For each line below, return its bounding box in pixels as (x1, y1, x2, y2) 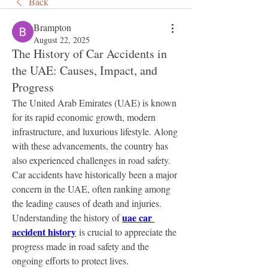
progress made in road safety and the (12, 240, 149, 252)
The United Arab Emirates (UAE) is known (12, 96, 176, 109)
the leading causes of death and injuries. (12, 197, 162, 209)
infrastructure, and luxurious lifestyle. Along (12, 125, 178, 138)
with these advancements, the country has (12, 139, 168, 152)
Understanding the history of (12, 211, 122, 224)
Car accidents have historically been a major (12, 168, 177, 181)
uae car (122, 211, 152, 224)
